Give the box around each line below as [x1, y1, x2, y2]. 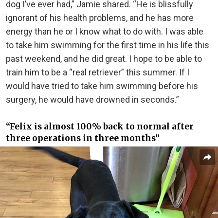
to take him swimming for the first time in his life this [6, 40, 209, 51]
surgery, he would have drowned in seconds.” [6, 94, 179, 105]
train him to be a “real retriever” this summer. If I [6, 67, 189, 78]
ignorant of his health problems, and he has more [6, 13, 194, 23]
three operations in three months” [6, 133, 160, 144]
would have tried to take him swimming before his [6, 81, 198, 91]
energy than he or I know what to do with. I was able [6, 26, 203, 37]
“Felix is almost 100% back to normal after [6, 121, 194, 132]
